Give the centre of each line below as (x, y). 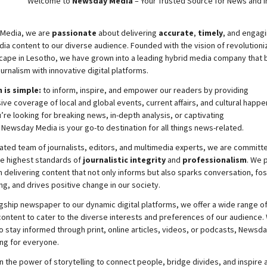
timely (210, 32)
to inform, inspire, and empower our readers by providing (145, 90)
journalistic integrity (125, 159)
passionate (74, 32)
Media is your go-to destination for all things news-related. (139, 127)
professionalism (214, 159)
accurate (176, 32)
